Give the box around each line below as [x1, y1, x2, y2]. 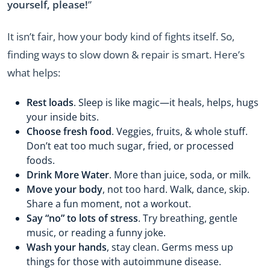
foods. [27, 154, 55, 168]
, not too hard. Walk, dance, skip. [102, 183, 250, 196]
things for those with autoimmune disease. [27, 255, 221, 269]
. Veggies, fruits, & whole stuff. [111, 125, 248, 139]
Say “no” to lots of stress [27, 212, 138, 225]
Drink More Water [27, 168, 109, 182]
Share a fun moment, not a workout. [27, 197, 191, 211]
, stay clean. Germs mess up [107, 240, 233, 254]
